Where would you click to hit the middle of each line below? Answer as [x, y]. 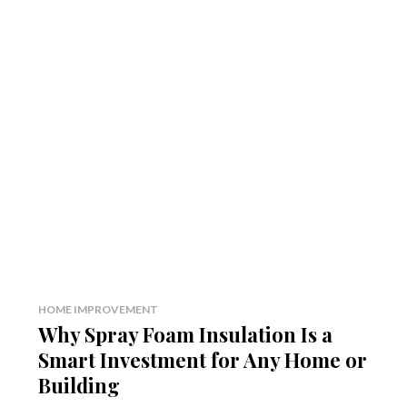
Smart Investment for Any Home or [203, 359]
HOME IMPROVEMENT [98, 309]
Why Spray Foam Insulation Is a [185, 334]
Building [79, 385]
